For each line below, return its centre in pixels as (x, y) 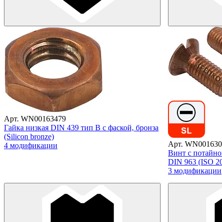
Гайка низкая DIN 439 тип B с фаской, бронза (81, 127)
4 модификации (31, 145)
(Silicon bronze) (29, 136)
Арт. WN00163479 (35, 118)
